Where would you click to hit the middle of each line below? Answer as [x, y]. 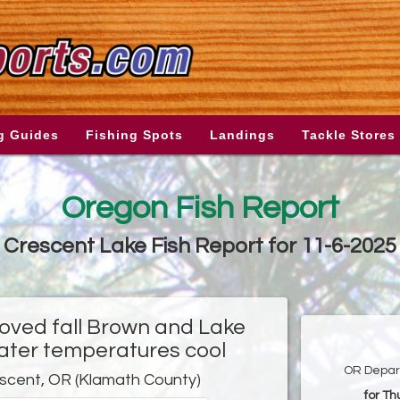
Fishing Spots [134, 135]
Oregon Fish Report [200, 208]
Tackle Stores [349, 135]
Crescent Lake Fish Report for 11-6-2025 [200, 246]
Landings [242, 135]
